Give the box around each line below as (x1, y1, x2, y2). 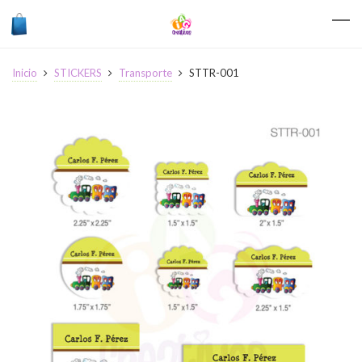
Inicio (12, 66, 37, 79)
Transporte (119, 66, 172, 79)
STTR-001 (187, 66, 239, 79)
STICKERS (54, 66, 102, 79)
